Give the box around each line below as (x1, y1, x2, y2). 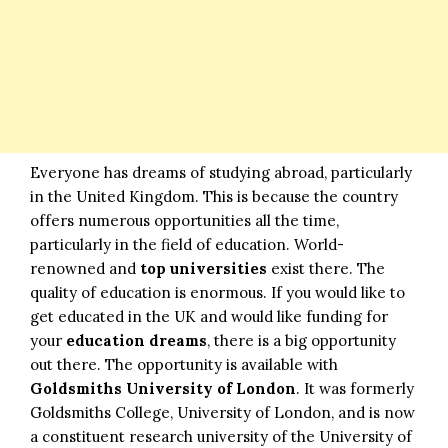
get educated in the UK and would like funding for (30, 306, 388, 326)
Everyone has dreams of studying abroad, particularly (30, 162, 412, 182)
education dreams (66, 330, 207, 350)
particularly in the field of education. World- (30, 234, 344, 254)
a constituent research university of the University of (30, 426, 412, 446)
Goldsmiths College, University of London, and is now (30, 402, 415, 422)
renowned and (30, 258, 140, 278)
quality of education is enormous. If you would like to (30, 282, 405, 302)
